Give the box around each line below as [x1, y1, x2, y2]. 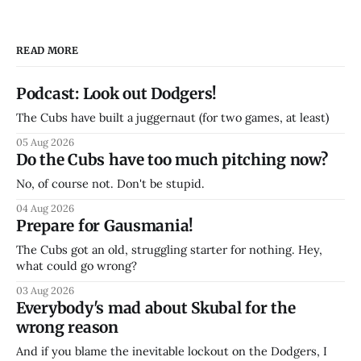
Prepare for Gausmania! [16, 216, 194, 236]
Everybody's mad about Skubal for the [16, 298, 296, 318]
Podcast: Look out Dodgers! [16, 84, 218, 104]
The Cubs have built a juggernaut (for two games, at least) [16, 110, 329, 126]
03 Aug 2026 [16, 284, 74, 297]
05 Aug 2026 [16, 135, 74, 149]
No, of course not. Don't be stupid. [16, 176, 205, 192]
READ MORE [16, 44, 79, 57]
